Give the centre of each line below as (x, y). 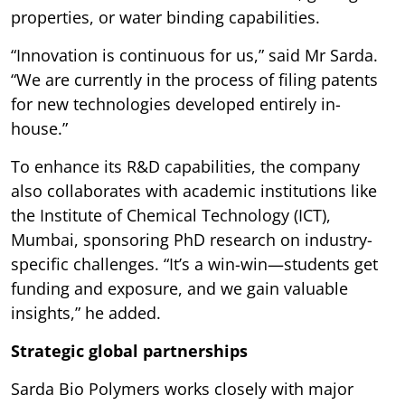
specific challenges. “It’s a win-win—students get (194, 264)
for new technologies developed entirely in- (176, 104)
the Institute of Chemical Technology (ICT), (171, 215)
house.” (39, 128)
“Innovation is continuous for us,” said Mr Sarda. (194, 55)
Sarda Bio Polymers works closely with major (182, 388)
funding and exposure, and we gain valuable (179, 288)
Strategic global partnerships (129, 350)
